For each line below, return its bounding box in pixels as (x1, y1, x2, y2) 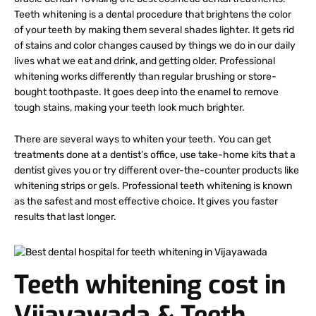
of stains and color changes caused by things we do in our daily (14, 39, 296, 52)
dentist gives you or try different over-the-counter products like (14, 164, 299, 176)
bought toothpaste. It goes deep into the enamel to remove (14, 86, 279, 99)
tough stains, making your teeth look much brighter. (14, 102, 245, 114)
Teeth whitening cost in (14, 267, 286, 302)
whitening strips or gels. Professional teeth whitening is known (14, 179, 292, 192)
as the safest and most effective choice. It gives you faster (14, 195, 278, 207)
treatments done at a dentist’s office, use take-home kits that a (14, 148, 296, 161)
